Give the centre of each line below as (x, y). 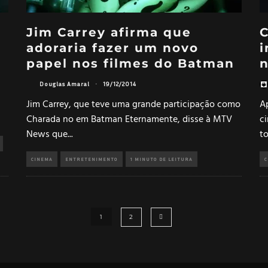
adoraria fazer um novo (112, 48)
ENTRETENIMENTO (92, 159)
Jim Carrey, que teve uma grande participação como (133, 104)
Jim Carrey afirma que (109, 32)
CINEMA (42, 159)
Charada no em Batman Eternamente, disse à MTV (129, 119)
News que (47, 134)
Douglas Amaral (65, 84)
